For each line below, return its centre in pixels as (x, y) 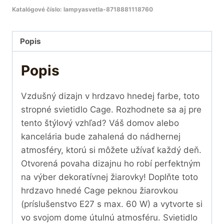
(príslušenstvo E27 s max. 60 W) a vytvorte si (112, 204)
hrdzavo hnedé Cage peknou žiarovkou (99, 191)
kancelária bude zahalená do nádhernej (101, 137)
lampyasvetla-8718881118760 (108, 9)
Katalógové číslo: (38, 9)
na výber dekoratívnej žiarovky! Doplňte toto (109, 177)
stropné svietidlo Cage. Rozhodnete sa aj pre (111, 110)
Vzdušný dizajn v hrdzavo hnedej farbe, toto (110, 96)
